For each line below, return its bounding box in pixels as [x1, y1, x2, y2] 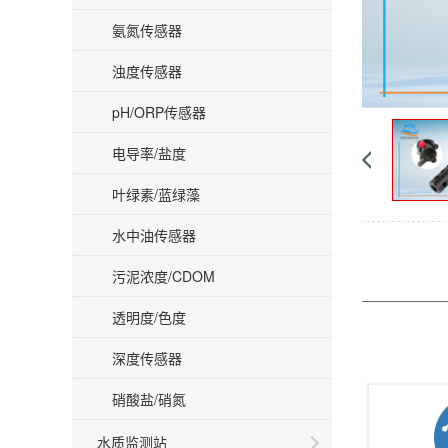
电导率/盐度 [112, 143, 186, 163]
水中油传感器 [112, 225, 196, 245]
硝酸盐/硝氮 [112, 389, 186, 409]
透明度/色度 [112, 307, 186, 327]
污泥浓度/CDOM [112, 266, 215, 286]
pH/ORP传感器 [112, 102, 206, 122]
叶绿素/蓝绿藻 [112, 184, 200, 204]
